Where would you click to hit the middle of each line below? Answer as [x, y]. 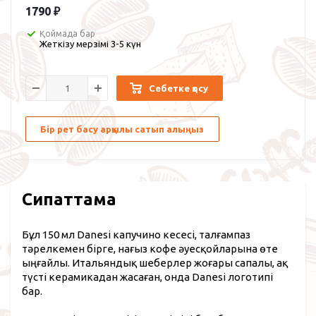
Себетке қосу [178, 88]
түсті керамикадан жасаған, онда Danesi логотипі [147, 276]
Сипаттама [69, 199]
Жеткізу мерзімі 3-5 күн [90, 43]
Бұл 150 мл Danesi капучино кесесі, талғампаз [136, 234]
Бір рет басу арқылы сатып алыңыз [122, 129]
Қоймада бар [67, 33]
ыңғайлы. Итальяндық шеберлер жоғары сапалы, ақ [155, 262]
